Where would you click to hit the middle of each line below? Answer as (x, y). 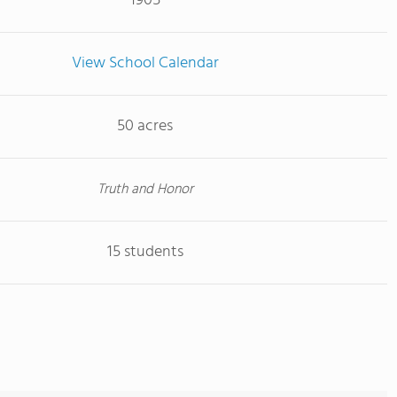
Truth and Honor (145, 190)
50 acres (145, 126)
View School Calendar (145, 63)
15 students (145, 252)
